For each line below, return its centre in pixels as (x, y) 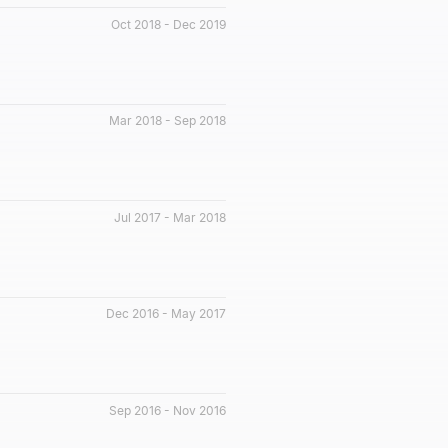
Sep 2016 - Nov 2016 (167, 410)
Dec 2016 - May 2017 (166, 313)
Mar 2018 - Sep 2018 (167, 120)
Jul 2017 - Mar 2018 (170, 217)
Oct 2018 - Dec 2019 (168, 24)
